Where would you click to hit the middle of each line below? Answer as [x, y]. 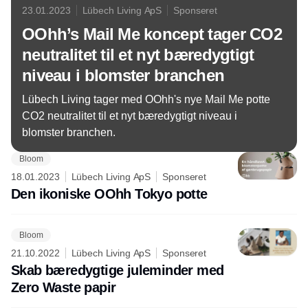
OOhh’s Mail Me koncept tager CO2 [152, 34]
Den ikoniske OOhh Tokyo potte [109, 194]
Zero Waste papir [64, 287]
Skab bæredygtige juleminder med [118, 270]
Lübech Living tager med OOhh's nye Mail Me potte [146, 99]
